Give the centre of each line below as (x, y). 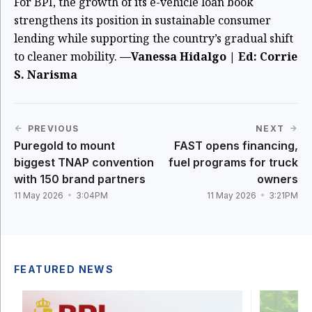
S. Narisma (46, 75)
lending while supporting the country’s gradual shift (154, 38)
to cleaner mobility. (67, 56)
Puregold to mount (64, 146)
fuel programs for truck (233, 162)
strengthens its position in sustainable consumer (142, 20)
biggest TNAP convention (84, 162)
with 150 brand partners (80, 179)
